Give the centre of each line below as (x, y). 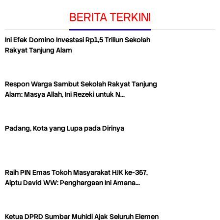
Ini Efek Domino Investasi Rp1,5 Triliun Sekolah (78, 40)
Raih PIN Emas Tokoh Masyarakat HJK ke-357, (76, 172)
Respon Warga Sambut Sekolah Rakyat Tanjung (81, 84)
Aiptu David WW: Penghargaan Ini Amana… (72, 182)
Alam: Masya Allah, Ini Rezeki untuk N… (65, 94)
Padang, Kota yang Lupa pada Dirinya (65, 128)
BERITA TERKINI (110, 17)
